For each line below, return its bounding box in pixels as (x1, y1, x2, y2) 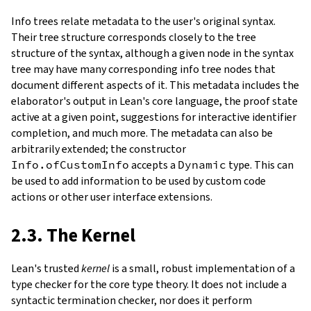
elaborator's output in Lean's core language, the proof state (11, 93, 298, 108)
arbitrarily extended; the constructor (11, 141, 186, 156)
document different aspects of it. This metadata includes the (11, 77, 299, 92)
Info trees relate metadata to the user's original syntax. (11, 13, 276, 28)
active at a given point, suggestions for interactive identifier (11, 109, 296, 124)
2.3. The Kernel (11, 222, 135, 248)
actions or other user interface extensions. (11, 189, 212, 204)
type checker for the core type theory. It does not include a (11, 276, 287, 292)
